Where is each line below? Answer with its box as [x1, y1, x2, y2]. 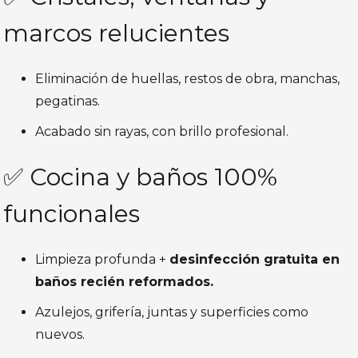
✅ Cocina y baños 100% [3, 162, 278, 193]
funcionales [3, 199, 141, 229]
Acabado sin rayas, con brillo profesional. [35, 124, 289, 140]
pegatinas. [35, 93, 101, 109]
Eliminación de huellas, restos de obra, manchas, [35, 71, 340, 87]
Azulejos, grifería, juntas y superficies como [35, 304, 309, 320]
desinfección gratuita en [169, 252, 340, 268]
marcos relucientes [3, 18, 230, 49]
